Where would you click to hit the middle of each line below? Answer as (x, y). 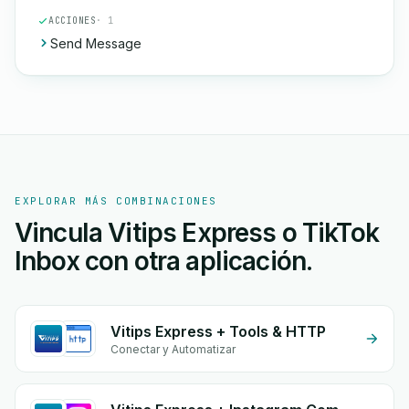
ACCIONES (72, 21)
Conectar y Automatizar (173, 349)
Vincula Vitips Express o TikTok (197, 233)
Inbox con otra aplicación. (164, 261)
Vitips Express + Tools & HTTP (218, 331)
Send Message (96, 43)
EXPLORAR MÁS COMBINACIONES (116, 201)
